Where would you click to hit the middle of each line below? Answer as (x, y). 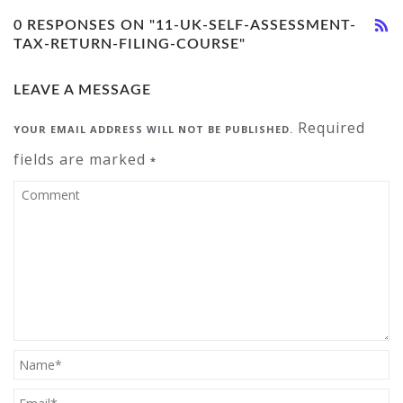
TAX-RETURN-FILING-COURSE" (130, 44)
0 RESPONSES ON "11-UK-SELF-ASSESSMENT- (185, 25)
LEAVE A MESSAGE (82, 90)
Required (329, 128)
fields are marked (82, 159)
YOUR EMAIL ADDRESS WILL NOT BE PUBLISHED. (153, 129)
